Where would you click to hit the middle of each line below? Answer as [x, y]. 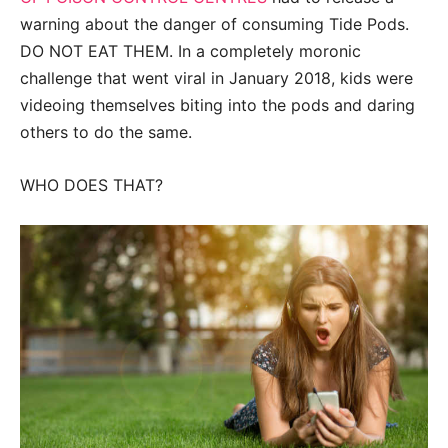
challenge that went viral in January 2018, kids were [216, 77]
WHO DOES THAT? [91, 184]
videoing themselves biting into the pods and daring [217, 104]
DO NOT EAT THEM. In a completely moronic [190, 50]
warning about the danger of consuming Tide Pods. [214, 23]
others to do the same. [106, 131]
